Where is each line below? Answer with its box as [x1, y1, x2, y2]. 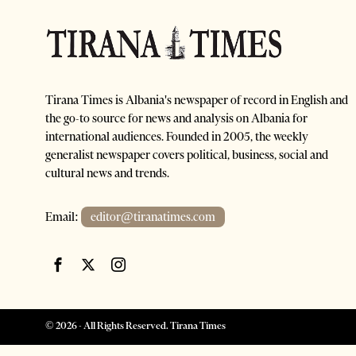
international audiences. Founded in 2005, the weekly [45, 130, 308, 145]
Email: [45, 210, 81, 225]
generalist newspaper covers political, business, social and [45, 148, 328, 163]
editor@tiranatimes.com [91, 210, 215, 225]
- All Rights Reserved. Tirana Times [77, 319, 226, 332]
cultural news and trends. [45, 166, 169, 181]
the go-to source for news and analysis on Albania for [45, 111, 308, 126]
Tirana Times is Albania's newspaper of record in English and [45, 93, 348, 108]
